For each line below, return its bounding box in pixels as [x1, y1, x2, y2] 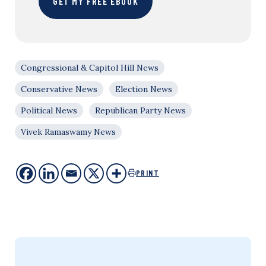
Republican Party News [95, 104, 186, 116]
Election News [115, 83, 172, 94]
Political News [21, 104, 77, 116]
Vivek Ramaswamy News [21, 126, 116, 137]
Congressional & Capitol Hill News [21, 62, 159, 73]
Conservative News [21, 83, 97, 94]
